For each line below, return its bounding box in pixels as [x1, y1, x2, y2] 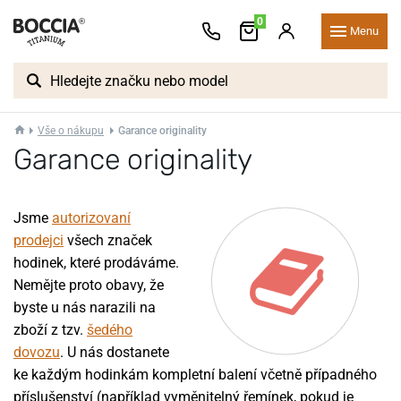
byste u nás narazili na [13, 299, 156, 316]
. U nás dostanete [60, 344, 169, 361]
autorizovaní [52, 209, 131, 226]
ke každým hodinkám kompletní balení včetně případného [13, 366, 377, 383]
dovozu [13, 344, 60, 361]
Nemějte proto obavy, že [13, 277, 164, 294]
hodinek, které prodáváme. [13, 254, 179, 271]
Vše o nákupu [38, 124, 104, 137]
